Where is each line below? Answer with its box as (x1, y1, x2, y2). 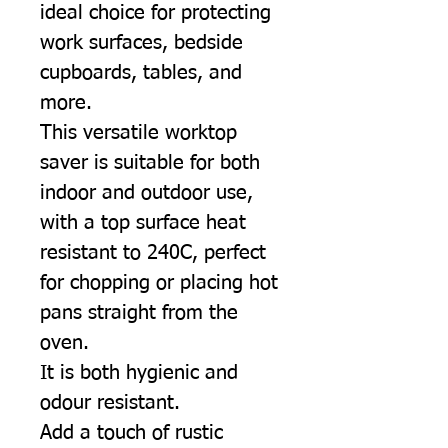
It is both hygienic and (40, 362, 238, 383)
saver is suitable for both (40, 152, 260, 173)
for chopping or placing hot (40, 272, 278, 293)
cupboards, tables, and (40, 62, 242, 83)
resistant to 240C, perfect (40, 242, 266, 263)
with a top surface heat (40, 212, 246, 233)
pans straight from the (40, 302, 238, 323)
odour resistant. (40, 392, 180, 413)
